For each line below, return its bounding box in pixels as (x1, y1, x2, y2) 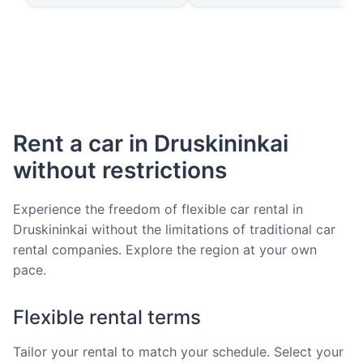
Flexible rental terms (13, 305, 201, 330)
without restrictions (13, 156, 227, 184)
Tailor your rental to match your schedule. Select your (13, 344, 344, 361)
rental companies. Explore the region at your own (13, 241, 317, 258)
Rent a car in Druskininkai (13, 130, 288, 157)
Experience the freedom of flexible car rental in (13, 201, 303, 218)
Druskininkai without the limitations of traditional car (13, 221, 335, 238)
